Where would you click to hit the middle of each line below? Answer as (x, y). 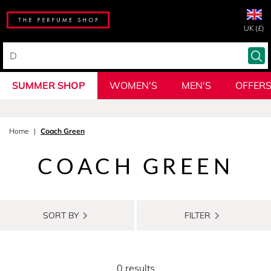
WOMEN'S (133, 85)
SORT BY (60, 215)
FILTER (197, 215)
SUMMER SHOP (49, 85)
